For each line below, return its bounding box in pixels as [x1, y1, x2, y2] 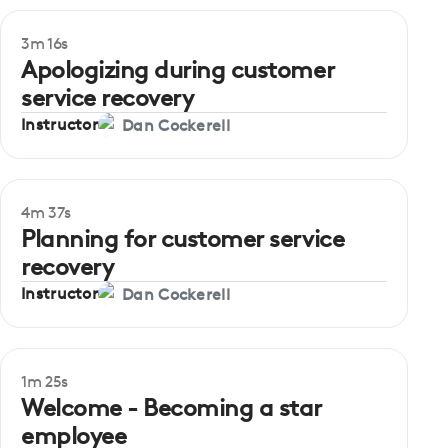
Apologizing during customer [21, 55, 335, 84]
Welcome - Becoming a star [21, 393, 322, 422]
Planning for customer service [21, 224, 345, 253]
